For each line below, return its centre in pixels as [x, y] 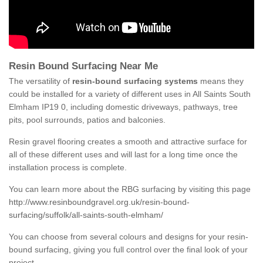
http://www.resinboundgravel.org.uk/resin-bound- [99, 202]
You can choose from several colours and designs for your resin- [129, 237]
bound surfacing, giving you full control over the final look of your [128, 250]
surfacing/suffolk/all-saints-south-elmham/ [86, 215]
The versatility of [41, 81]
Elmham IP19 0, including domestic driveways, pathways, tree [123, 107]
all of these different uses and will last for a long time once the [123, 155]
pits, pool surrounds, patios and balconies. [87, 120]
